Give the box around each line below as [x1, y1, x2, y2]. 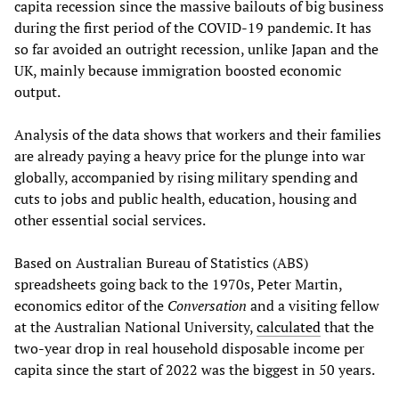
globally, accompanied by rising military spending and [14, 167, 358, 187]
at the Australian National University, [14, 316, 256, 337]
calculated [256, 316, 321, 337]
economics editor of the [14, 295, 167, 315]
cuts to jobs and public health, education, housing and [14, 188, 357, 208]
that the [321, 316, 374, 337]
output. [14, 81, 61, 102]
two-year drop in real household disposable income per [14, 338, 364, 358]
